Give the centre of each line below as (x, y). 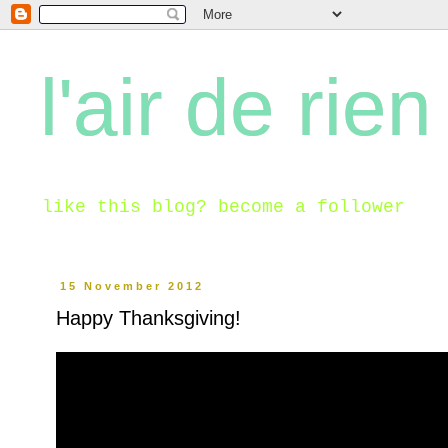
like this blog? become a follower (223, 207)
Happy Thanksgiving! (148, 318)
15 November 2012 (132, 286)
